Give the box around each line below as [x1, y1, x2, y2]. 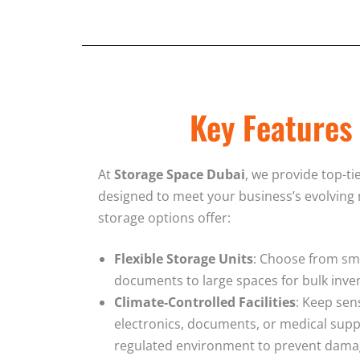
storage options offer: [98, 208, 231, 227]
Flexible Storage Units [114, 249, 253, 268]
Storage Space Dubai [114, 165, 245, 183]
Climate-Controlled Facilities [114, 292, 296, 311]
